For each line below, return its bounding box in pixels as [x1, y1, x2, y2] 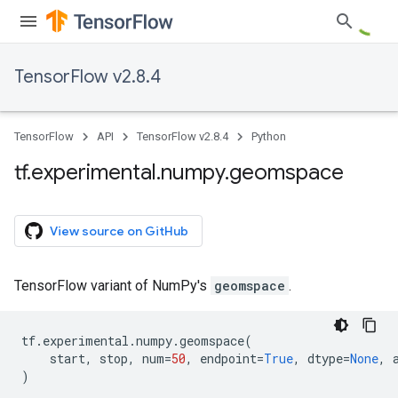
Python [251, 130, 286, 143]
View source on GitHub [50, 223, 188, 239]
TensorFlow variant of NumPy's [14, 277, 211, 294]
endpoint [200, 350, 257, 367]
